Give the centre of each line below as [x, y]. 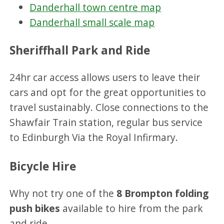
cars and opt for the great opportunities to [108, 92]
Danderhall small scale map [92, 22]
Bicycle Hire [43, 166]
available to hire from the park [132, 208]
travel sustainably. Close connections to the [109, 107]
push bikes [35, 208]
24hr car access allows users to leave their [105, 77]
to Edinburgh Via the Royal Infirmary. [95, 137]
